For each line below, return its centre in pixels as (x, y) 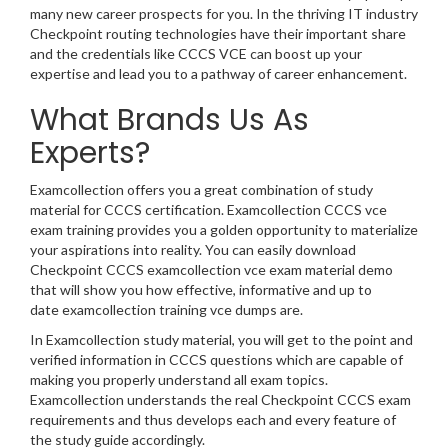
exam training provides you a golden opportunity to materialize (224, 230)
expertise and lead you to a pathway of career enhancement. (218, 74)
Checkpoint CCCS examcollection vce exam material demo (211, 270)
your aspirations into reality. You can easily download (193, 250)
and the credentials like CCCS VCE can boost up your (196, 54)
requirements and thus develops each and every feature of (213, 420)
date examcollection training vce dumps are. (166, 310)
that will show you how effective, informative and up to (201, 290)
